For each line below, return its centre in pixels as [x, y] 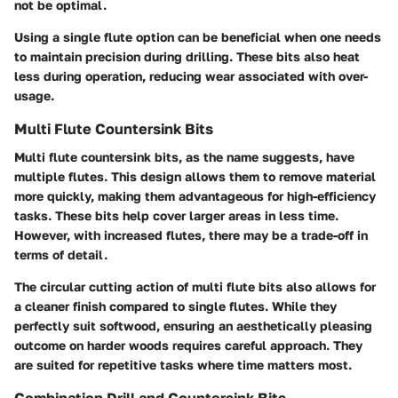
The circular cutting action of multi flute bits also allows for [195, 286]
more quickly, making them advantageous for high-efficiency [195, 195]
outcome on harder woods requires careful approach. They [188, 345]
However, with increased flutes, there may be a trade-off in [191, 235]
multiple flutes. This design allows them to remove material [195, 176]
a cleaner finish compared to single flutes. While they [175, 306]
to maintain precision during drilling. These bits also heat [187, 56]
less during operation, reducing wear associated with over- [191, 76]
